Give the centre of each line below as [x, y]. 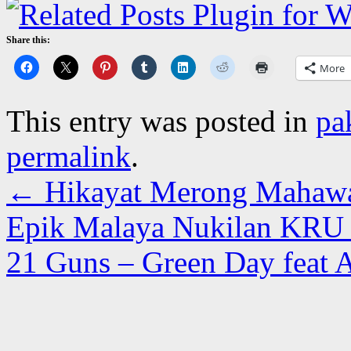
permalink [69, 156]
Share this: [28, 40]
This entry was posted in [161, 121]
